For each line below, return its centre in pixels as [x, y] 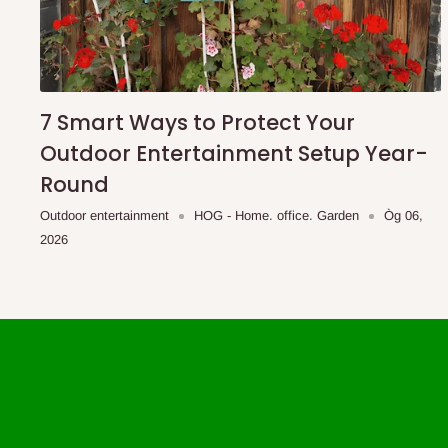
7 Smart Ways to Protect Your [197, 123]
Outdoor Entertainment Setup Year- [234, 154]
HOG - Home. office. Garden [276, 216]
